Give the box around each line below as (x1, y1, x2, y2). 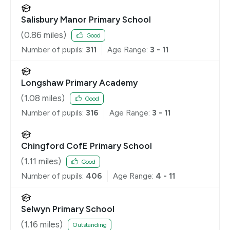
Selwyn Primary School (21, 204, 114, 215)
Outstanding (72, 221, 107, 228)
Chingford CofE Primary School (21, 141, 152, 151)
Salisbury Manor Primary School (21, 14, 151, 25)
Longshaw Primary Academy (21, 78, 138, 88)
